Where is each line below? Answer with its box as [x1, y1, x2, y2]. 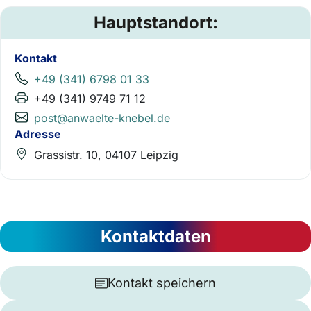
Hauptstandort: [93, 12, 218, 33]
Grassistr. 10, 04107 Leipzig [34, 148, 178, 162]
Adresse [15, 127, 61, 141]
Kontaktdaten [100, 226, 211, 246]
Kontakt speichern [108, 276, 216, 290]
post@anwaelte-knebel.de [34, 111, 170, 125]
